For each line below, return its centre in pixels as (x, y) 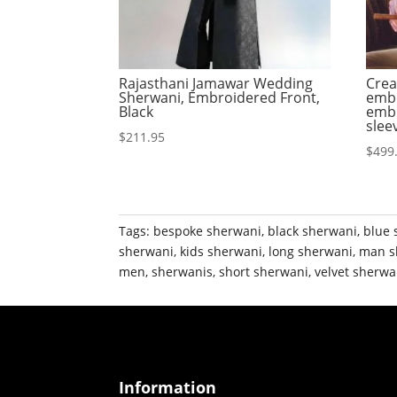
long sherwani (311, 252)
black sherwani (313, 231)
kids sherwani (222, 252)
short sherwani (264, 272)
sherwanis (183, 272)
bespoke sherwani (208, 231)
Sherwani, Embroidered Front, (220, 98)
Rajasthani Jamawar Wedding (216, 84)
